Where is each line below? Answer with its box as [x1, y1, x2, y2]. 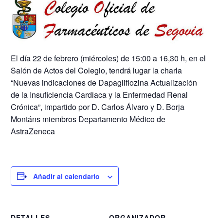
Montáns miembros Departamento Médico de [11, 113, 166, 125]
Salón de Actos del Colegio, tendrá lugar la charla [11, 64, 182, 76]
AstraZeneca [11, 125, 55, 137]
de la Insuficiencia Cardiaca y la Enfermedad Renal [11, 89, 188, 100]
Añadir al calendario [33, 171, 100, 181]
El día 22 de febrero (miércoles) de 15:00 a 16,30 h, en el [11, 52, 206, 64]
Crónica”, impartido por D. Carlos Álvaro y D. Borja [11, 101, 185, 112]
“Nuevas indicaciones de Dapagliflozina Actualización [11, 76, 198, 88]
